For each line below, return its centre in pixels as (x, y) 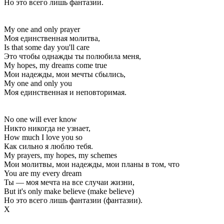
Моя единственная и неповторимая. (65, 92)
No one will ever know (40, 119)
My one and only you (38, 83)
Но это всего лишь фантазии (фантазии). (73, 200)
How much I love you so (43, 137)
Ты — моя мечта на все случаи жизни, (69, 182)
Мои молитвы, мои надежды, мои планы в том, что (92, 164)
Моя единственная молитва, (52, 38)
